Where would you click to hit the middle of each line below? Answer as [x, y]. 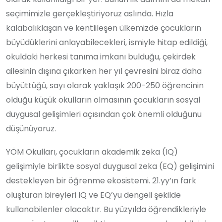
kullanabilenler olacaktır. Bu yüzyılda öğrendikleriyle [106, 209]
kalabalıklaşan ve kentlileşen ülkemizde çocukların [104, 28]
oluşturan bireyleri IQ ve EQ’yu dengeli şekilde [93, 195]
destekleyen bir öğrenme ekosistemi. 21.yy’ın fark [101, 180]
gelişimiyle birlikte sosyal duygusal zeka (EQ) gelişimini [110, 166]
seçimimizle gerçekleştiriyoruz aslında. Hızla [90, 13]
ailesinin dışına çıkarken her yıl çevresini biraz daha [104, 71]
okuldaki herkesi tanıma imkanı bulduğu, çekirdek [101, 56]
